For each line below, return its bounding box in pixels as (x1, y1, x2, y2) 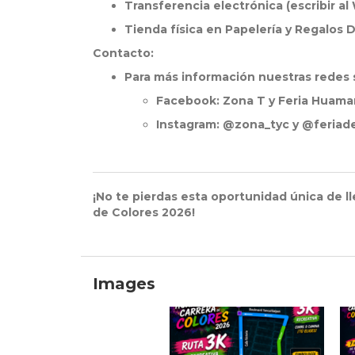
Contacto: (93, 46, 154, 61)
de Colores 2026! (93, 205, 195, 220)
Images (93, 274, 155, 294)
